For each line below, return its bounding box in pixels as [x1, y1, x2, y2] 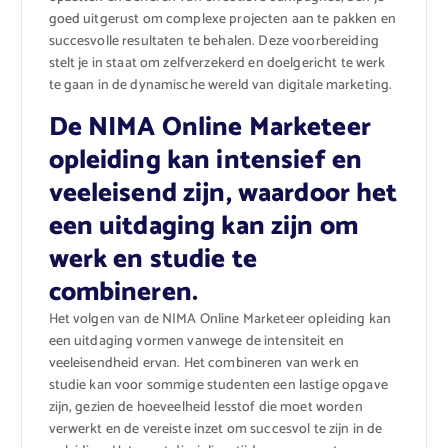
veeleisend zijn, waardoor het [48, 172, 398, 216]
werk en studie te [48, 238, 257, 282]
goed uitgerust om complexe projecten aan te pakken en [48, 8, 396, 32]
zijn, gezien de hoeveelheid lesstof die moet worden [48, 396, 363, 420]
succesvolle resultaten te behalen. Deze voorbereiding [48, 30, 379, 54]
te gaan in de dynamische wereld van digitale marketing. [48, 74, 393, 98]
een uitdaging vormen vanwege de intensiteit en [48, 330, 344, 354]
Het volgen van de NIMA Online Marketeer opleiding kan [48, 308, 391, 332]
